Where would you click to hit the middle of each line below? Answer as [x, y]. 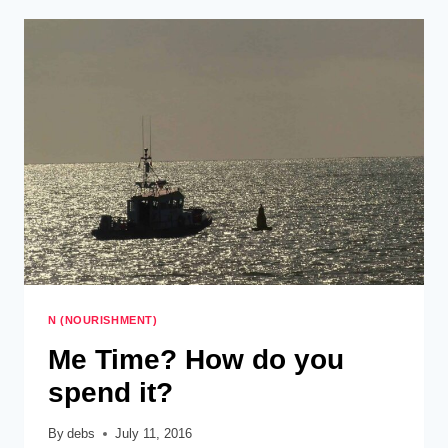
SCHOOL [161, 109]
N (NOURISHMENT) [103, 320]
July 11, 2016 [154, 434]
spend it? [110, 392]
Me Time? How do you [196, 359]
